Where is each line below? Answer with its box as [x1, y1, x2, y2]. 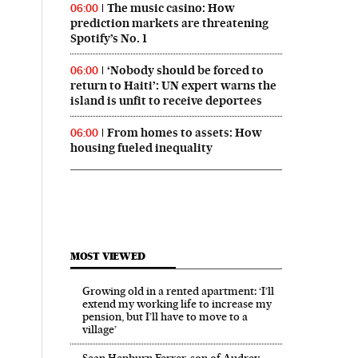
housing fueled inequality [70, 140, 213, 155]
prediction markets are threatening [70, 15, 268, 30]
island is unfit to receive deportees [70, 93, 262, 108]
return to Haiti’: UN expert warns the [70, 78, 276, 93]
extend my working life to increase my [82, 296, 272, 310]
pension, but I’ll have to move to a [82, 309, 248, 323]
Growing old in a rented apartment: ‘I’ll [82, 284, 274, 297]
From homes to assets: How [106, 125, 262, 140]
